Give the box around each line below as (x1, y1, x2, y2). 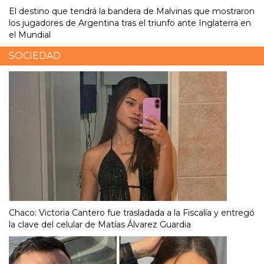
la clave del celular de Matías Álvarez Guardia (9, 219, 191, 230)
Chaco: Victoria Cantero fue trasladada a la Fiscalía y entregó (9, 207, 255, 219)
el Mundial (9, 29, 51, 41)
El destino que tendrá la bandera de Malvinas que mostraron (9, 6, 255, 17)
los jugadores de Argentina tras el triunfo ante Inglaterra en (9, 18, 251, 29)
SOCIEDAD (9, 50, 61, 62)
